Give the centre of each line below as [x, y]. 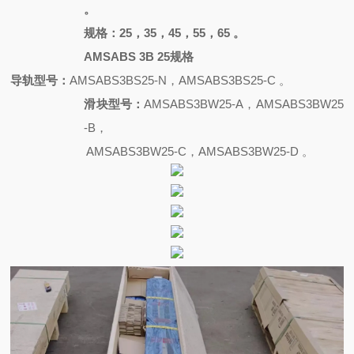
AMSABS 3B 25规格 [139, 56]
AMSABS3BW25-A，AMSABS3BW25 [244, 104]
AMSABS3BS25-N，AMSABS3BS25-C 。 [181, 80]
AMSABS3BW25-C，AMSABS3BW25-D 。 [200, 151]
